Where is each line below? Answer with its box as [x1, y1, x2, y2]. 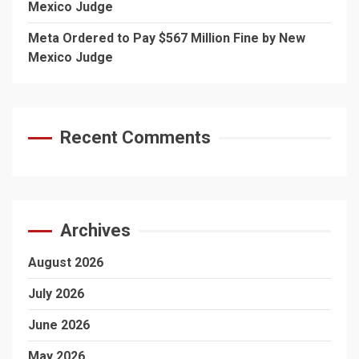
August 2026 [28, 255, 103, 270]
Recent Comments [60, 127, 211, 147]
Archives [60, 220, 131, 240]
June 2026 [28, 317, 90, 333]
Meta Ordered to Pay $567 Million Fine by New [28, 30, 305, 46]
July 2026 [28, 286, 84, 301]
